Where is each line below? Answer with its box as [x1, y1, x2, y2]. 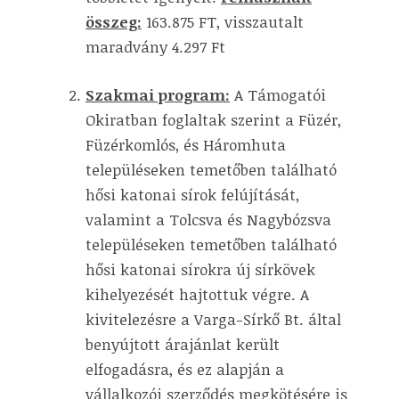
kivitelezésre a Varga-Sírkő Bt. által [85, 308, 341, 330]
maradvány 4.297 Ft [85, 37, 225, 58]
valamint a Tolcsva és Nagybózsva [85, 208, 331, 230]
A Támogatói [230, 84, 326, 105]
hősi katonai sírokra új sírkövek [85, 258, 315, 280]
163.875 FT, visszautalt [142, 12, 304, 33]
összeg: [85, 12, 142, 33]
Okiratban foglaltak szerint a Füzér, [85, 109, 341, 130]
